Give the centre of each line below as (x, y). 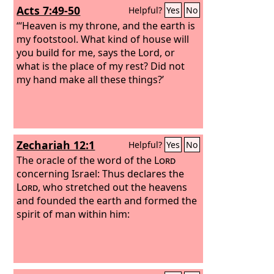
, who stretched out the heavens (113, 187)
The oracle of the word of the (86, 160)
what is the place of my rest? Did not (101, 66)
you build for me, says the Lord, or (96, 52)
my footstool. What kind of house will (103, 39)
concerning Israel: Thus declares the (101, 173)
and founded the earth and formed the (107, 200)
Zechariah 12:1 (56, 145)
